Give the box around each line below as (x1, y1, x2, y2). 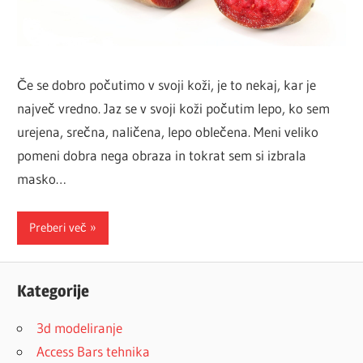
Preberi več (29, 220, 88, 236)
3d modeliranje (36, 319, 123, 337)
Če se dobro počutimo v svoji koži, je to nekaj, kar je (17, 76, 317, 94)
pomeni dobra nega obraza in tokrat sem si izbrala (17, 147, 307, 164)
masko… (17, 170, 67, 188)
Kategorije (17, 281, 90, 301)
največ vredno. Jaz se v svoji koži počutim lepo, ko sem (17, 100, 331, 117)
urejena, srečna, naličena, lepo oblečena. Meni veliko (17, 123, 319, 141)
